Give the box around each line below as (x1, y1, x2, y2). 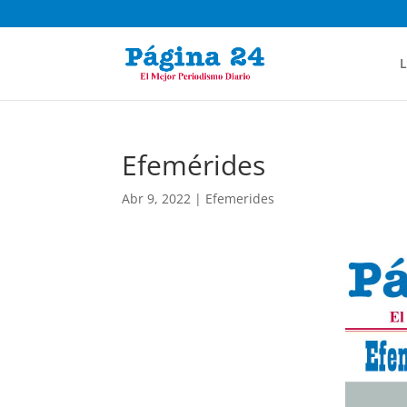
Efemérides (122, 146, 266, 184)
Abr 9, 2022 (122, 190, 192, 207)
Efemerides (205, 190, 275, 207)
